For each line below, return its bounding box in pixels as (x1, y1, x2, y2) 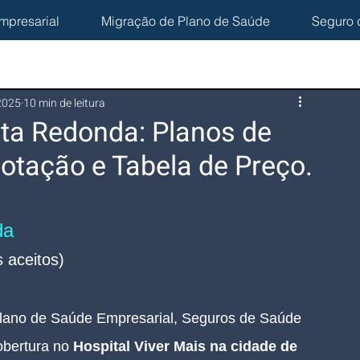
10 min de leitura (23, 94, 105, 112)
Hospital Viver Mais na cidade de (69, 338, 301, 354)
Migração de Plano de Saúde (101, 13, 270, 29)
